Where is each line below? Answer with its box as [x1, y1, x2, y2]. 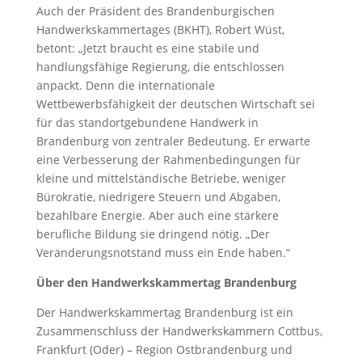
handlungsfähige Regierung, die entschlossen [36, 59, 284, 74]
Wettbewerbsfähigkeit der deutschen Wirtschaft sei [36, 96, 315, 112]
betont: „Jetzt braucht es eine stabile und [36, 40, 259, 56]
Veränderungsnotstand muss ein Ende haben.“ [36, 245, 290, 260]
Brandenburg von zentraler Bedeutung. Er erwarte [36, 133, 310, 149]
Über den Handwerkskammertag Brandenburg [36, 275, 297, 290]
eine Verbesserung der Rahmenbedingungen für [36, 152, 301, 167]
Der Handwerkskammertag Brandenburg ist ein [36, 305, 293, 320]
